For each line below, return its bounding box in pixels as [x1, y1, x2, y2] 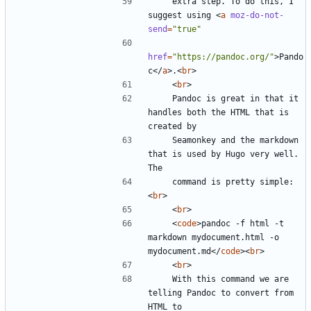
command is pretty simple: [172, 176, 294, 187]
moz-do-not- [230, 10, 284, 20]
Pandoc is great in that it [153, 93, 172, 103]
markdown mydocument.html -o [148, 232, 279, 242]
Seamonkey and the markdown [153, 135, 172, 145]
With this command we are [153, 274, 172, 284]
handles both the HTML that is [148, 107, 289, 117]
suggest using [148, 10, 216, 20]
